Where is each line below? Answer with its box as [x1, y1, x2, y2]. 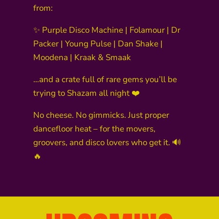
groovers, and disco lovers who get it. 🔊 [33, 137, 181, 149]
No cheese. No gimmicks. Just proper [33, 109, 169, 121]
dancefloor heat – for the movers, [33, 123, 155, 135]
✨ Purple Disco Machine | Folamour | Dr [33, 24, 180, 36]
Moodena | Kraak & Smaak [33, 52, 131, 64]
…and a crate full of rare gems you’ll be [33, 74, 177, 86]
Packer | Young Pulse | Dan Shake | [33, 38, 163, 50]
